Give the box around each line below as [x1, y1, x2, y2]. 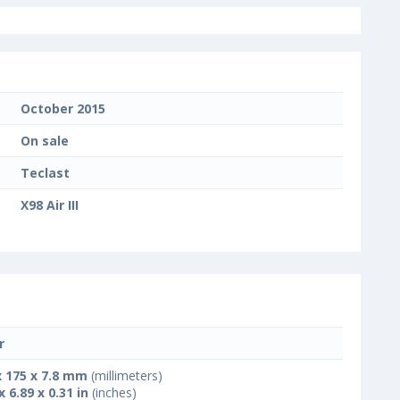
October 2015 [21, 100, 105, 118]
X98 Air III [21, 196, 79, 214]
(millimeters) [87, 367, 162, 385]
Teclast [21, 164, 70, 182]
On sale [21, 132, 69, 150]
